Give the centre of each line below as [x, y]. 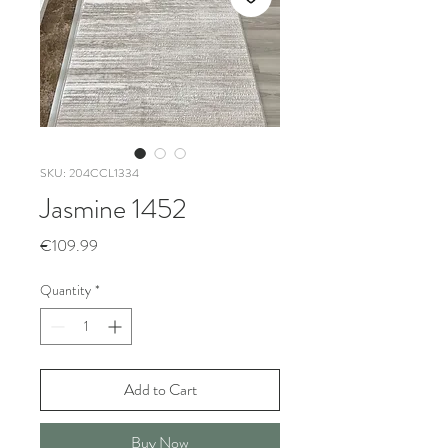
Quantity [65, 290]
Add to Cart [160, 389]
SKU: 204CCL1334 [89, 173]
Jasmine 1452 [113, 209]
